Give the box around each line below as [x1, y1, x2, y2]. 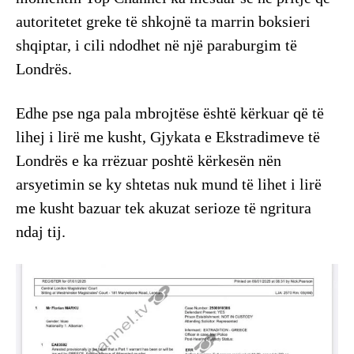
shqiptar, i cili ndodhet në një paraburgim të [16, 36, 297, 55]
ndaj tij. [16, 223, 66, 241]
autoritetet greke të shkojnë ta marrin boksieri [16, 13, 311, 31]
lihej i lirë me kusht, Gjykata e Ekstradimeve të [16, 128, 320, 146]
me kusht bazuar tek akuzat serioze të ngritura [16, 199, 311, 217]
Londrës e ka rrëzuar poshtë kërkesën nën [16, 152, 281, 170]
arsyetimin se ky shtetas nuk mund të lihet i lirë [16, 175, 322, 194]
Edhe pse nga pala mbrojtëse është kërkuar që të [16, 104, 324, 122]
